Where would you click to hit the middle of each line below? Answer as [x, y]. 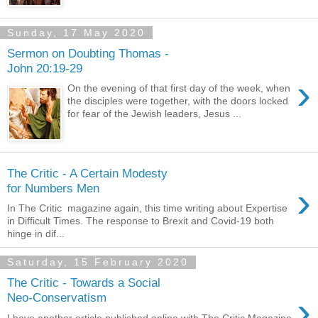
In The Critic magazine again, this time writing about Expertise [147, 208]
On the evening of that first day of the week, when [179, 88]
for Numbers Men [53, 188]
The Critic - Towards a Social [84, 282]
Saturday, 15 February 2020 [98, 262]
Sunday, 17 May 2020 [76, 33]
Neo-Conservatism [57, 297]
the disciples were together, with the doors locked [178, 101]
